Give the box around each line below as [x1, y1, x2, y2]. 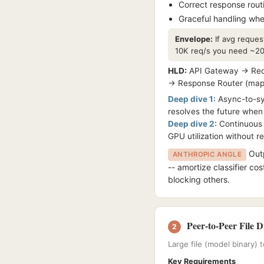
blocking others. [168, 174, 230, 184]
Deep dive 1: [168, 94, 216, 104]
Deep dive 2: [168, 119, 217, 128]
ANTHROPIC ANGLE [173, 150, 242, 159]
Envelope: [175, 34, 213, 44]
